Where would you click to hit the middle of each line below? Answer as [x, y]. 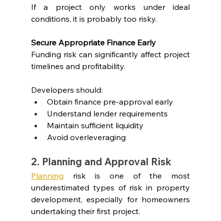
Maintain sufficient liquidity [95, 125]
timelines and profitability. [78, 66]
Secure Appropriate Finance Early [93, 42]
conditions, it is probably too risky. [94, 18]
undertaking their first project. [85, 211]
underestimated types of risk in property [110, 187]
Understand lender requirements [107, 113]
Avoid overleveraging [86, 137]
